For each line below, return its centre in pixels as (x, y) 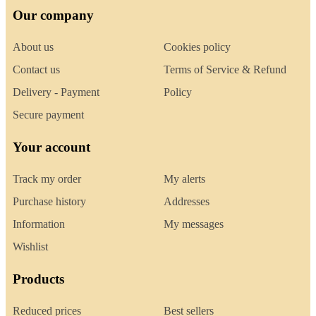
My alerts (184, 179)
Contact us (36, 70)
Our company (53, 16)
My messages (194, 224)
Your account (51, 147)
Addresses (187, 202)
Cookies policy (197, 47)
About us (33, 47)
